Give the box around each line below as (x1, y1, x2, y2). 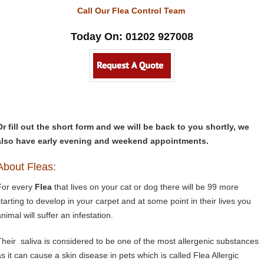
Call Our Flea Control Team (77, 6, 187, 15)
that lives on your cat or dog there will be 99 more (52, 182, 239, 192)
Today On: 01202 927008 (71, 31, 193, 42)
